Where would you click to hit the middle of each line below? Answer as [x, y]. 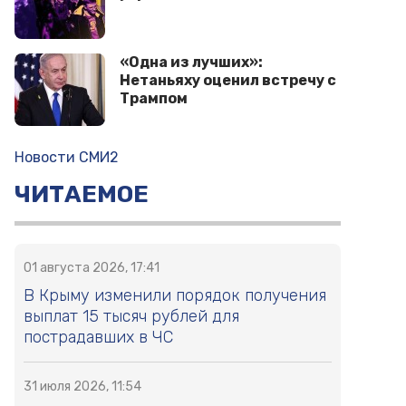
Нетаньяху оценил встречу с [228, 81]
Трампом [154, 99]
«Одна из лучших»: [191, 63]
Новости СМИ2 [67, 158]
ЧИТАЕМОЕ [82, 195]
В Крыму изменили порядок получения [175, 296]
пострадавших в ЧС [98, 338]
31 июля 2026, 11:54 [82, 387]
